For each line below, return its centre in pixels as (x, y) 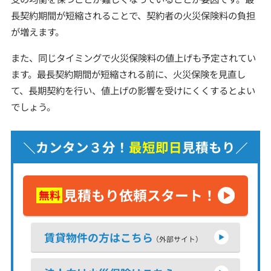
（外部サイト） (177, 238)
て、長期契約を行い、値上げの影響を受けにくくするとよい (133, 90)
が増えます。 (37, 32)
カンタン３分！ (82, 146)
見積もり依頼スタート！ (140, 195)
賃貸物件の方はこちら (99, 237)
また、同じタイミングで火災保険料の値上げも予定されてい (133, 57)
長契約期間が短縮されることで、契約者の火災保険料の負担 (133, 15)
